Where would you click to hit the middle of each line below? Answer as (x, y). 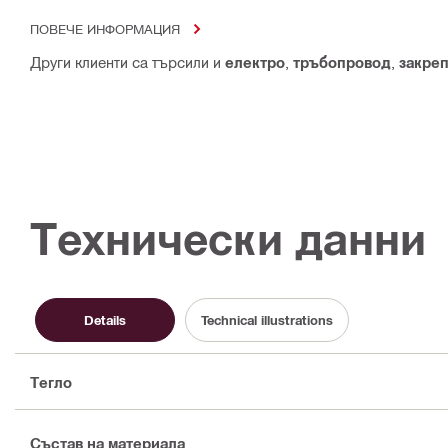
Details (105, 319)
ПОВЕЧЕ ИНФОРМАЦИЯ (105, 29)
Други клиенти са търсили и (127, 62)
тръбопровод (342, 62)
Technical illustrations (267, 319)
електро (255, 62)
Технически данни (228, 239)
